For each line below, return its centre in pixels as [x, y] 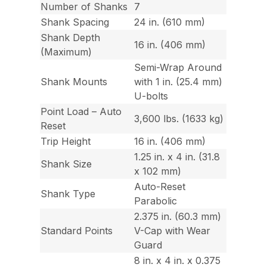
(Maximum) [66, 52]
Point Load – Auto [81, 112]
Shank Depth [71, 38]
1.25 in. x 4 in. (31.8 [177, 157]
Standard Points [77, 231]
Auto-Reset [160, 187]
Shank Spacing [75, 22]
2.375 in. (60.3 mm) [178, 217]
